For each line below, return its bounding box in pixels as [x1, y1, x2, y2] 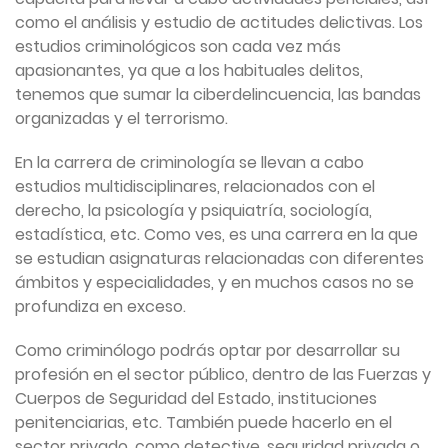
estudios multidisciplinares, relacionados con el [15, 175, 375, 199]
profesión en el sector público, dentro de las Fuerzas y [15, 363, 431, 387]
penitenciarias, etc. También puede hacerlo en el [15, 411, 392, 435]
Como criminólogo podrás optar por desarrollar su [15, 339, 400, 363]
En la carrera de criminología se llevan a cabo [15, 151, 364, 175]
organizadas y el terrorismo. [15, 107, 228, 131]
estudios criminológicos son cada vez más [15, 35, 341, 59]
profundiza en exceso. [15, 295, 186, 319]
